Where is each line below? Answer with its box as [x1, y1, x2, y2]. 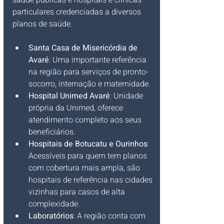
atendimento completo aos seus [28, 114, 143, 126]
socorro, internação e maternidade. [28, 78, 150, 90]
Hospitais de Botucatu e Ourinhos [28, 138, 147, 150]
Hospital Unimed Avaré [28, 90, 110, 102]
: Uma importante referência [49, 54, 148, 66]
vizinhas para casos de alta [28, 186, 127, 198]
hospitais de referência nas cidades [28, 174, 154, 186]
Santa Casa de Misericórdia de [28, 42, 139, 54]
